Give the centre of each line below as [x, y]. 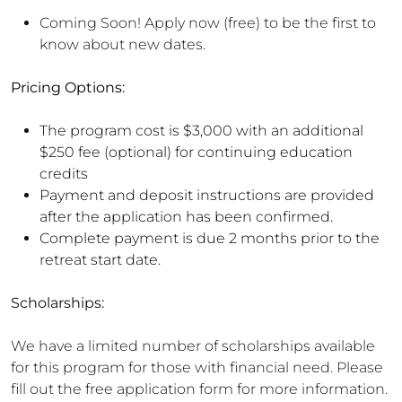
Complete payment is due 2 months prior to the [210, 238]
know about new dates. [122, 44]
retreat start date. [100, 260]
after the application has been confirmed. [186, 217]
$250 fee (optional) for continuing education [196, 152]
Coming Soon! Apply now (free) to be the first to [208, 23]
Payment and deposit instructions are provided [207, 195]
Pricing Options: [68, 87]
